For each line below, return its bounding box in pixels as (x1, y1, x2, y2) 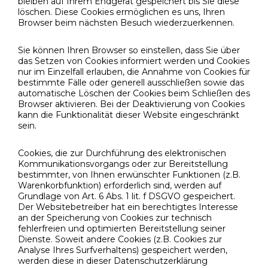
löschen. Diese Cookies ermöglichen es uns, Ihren (18, 7, 225, 18)
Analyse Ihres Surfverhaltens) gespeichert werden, (18, 245, 227, 256)
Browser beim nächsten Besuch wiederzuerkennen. (18, 17, 234, 29)
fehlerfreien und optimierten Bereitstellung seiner (18, 223, 226, 234)
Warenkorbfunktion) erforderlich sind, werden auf (18, 180, 221, 191)
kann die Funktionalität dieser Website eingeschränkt (18, 109, 239, 121)
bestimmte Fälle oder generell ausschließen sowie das (18, 77, 244, 89)
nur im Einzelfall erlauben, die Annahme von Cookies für (18, 66, 250, 78)
